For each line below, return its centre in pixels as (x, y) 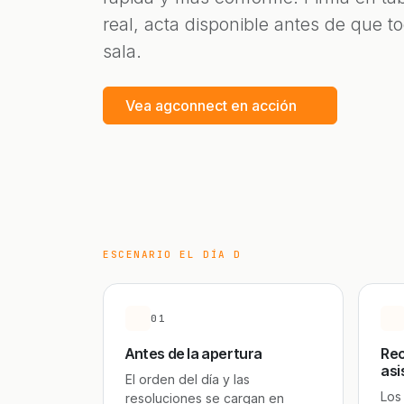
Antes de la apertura (194, 353)
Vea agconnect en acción (211, 106)
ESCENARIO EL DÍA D (172, 254)
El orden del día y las (188, 379)
